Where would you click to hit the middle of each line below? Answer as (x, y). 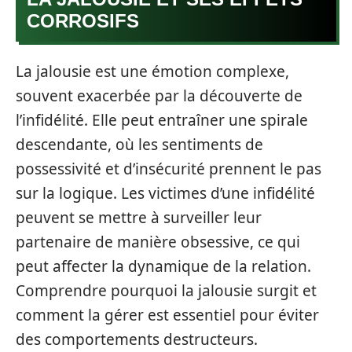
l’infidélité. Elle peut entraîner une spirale (162, 120)
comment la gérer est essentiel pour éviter (167, 315)
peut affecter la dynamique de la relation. (163, 266)
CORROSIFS (83, 21)
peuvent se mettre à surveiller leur (139, 217)
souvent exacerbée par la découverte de (159, 95)
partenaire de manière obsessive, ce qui (158, 242)
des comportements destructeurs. (137, 339)
